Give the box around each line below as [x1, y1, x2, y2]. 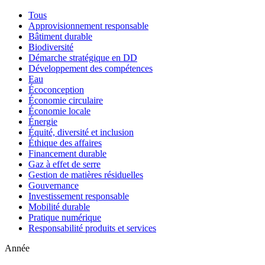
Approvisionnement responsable [28, 20, 148, 31]
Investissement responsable [28, 190, 129, 201]
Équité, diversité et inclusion [28, 127, 134, 137]
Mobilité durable [28, 201, 90, 212]
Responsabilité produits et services [28, 222, 156, 233]
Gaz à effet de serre [28, 159, 101, 169]
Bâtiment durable [28, 31, 92, 41]
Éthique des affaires [28, 137, 102, 148]
